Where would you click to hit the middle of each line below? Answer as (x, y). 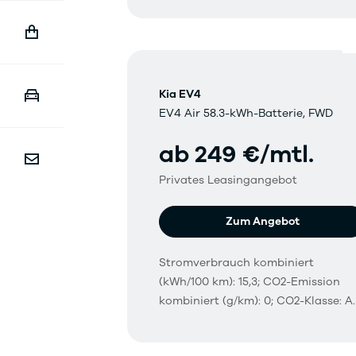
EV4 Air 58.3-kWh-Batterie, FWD (246, 114)
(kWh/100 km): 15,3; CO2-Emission (250, 282)
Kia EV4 (180, 95)
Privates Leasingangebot (228, 180)
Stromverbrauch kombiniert (236, 263)
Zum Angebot (263, 222)
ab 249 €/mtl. (236, 155)
